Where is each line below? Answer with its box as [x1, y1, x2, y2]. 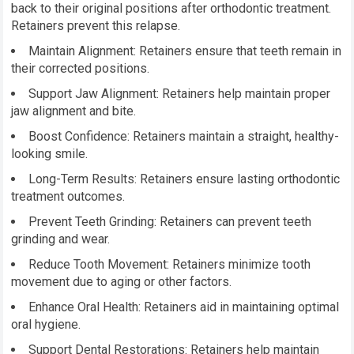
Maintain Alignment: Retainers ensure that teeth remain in [28, 43, 342, 59]
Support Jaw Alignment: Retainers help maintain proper [28, 86, 331, 102]
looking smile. [11, 146, 88, 162]
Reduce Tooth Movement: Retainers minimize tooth [28, 257, 311, 273]
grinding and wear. [11, 232, 111, 247]
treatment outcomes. [11, 189, 126, 205]
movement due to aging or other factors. [11, 274, 232, 290]
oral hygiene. [11, 317, 81, 333]
